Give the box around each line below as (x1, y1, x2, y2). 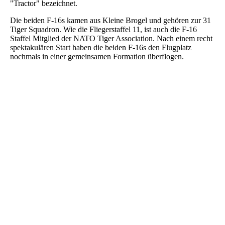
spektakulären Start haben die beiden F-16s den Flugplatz (10, 43, 191, 52)
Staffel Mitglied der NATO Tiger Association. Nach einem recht (10, 34, 212, 43)
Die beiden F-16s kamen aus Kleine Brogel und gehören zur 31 (10, 16, 211, 25)
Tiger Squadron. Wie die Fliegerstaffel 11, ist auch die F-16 (10, 25, 197, 34)
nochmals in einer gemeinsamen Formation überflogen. (10, 52, 184, 61)
